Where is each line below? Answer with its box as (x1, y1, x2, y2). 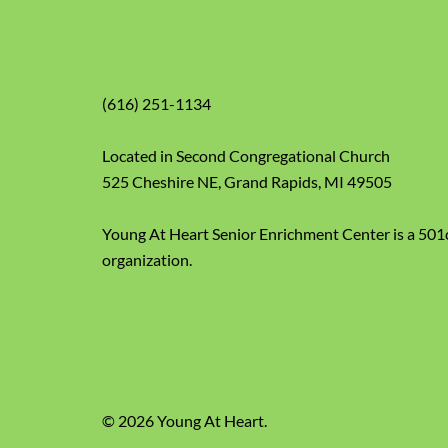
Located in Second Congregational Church (102, 146, 390, 165)
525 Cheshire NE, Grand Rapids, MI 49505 (102, 172, 392, 191)
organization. (102, 250, 192, 269)
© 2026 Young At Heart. (102, 411, 267, 430)
